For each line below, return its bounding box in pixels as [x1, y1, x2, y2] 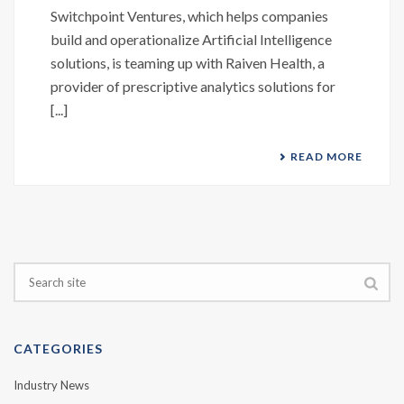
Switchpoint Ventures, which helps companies [50, 7, 328, 24]
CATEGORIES [14, 341, 103, 356]
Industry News [14, 378, 89, 392]
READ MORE [290, 150, 363, 163]
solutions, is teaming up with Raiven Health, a [50, 54, 325, 71]
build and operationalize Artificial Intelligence [50, 31, 332, 48]
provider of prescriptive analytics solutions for [50, 78, 335, 95]
